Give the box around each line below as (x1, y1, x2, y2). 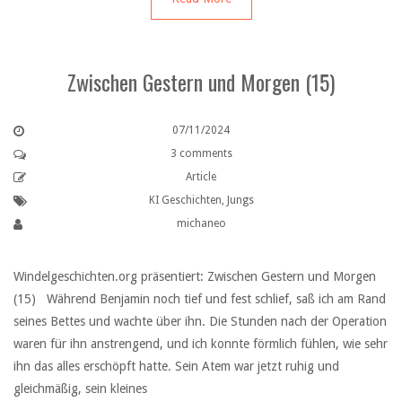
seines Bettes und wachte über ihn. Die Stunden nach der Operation (13, 313, 387, 328)
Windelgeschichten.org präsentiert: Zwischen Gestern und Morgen (13, 268, 376, 284)
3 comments (170, 146, 232, 160)
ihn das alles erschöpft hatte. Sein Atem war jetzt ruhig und (13, 358, 339, 373)
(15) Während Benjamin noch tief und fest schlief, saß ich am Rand (13, 291, 386, 306)
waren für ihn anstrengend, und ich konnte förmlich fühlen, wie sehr (13, 336, 388, 351)
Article (186, 170, 216, 183)
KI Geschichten (148, 193, 222, 206)
